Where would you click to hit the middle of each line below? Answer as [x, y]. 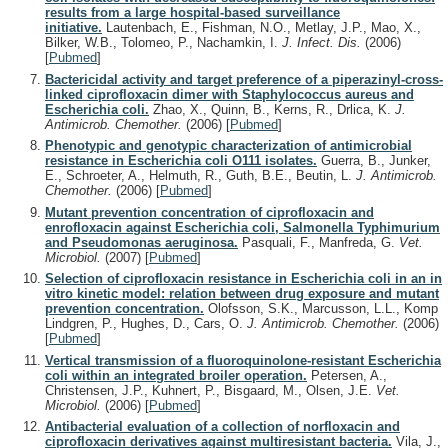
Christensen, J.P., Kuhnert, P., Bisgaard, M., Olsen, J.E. [210, 390]
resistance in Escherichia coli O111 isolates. [181, 161]
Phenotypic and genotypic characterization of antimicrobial [228, 146]
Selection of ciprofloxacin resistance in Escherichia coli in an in [243, 279]
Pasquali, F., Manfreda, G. [318, 242]
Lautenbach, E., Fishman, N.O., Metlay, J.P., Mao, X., [261, 28]
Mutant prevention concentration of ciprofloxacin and [209, 212]
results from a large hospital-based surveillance [192, 13]
